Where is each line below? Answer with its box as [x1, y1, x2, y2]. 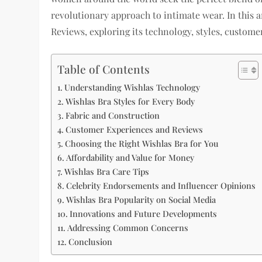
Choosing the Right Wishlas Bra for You [65, 137, 219, 150]
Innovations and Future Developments [70, 208, 218, 220]
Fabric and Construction [65, 109, 160, 122]
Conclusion [68, 236, 113, 248]
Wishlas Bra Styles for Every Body [65, 95, 195, 108]
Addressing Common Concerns [67, 222, 189, 234]
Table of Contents [57, 61, 150, 77]
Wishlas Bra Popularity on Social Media [66, 194, 216, 206]
